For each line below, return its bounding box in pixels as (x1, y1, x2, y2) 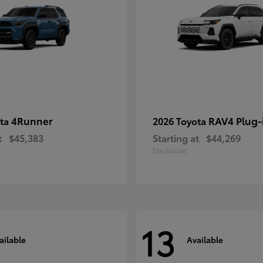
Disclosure (153, 145, 187, 156)
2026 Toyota (153, 114, 208, 128)
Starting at (153, 131, 199, 145)
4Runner (11, 113, 53, 128)
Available (187, 233, 223, 245)
